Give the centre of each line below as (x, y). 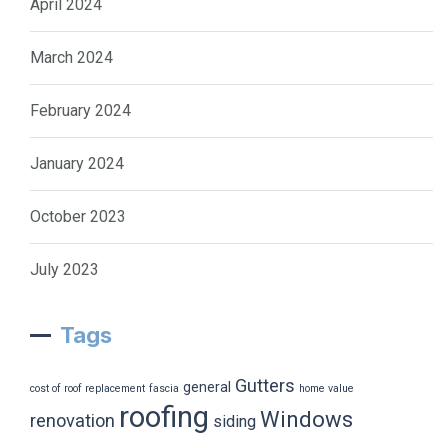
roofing (164, 416)
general (207, 386)
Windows (306, 419)
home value (326, 388)
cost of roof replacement (87, 388)
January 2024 (77, 163)
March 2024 (71, 57)
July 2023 (64, 269)
